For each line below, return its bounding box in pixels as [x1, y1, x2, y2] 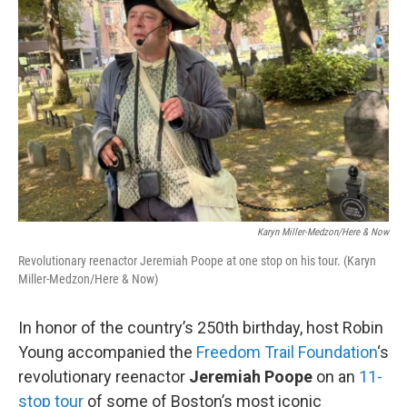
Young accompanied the [18, 342, 196, 362]
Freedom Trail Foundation [196, 342, 377, 362]
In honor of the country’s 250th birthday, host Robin [18, 317, 383, 337]
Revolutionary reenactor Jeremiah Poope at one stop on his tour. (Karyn [18, 253, 376, 268]
